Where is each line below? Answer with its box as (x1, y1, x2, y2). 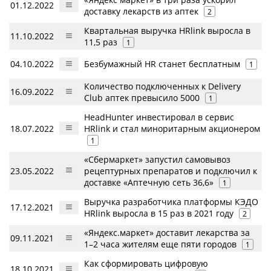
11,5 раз (84, 36, 117, 48)
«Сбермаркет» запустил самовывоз (84, 154, 230, 166)
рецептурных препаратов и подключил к (84, 165, 257, 177)
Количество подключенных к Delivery (84, 80, 241, 93)
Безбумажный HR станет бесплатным (84, 58, 240, 70)
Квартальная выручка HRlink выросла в (84, 25, 250, 37)
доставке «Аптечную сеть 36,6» (84, 177, 214, 189)
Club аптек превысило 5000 (84, 92, 200, 104)
